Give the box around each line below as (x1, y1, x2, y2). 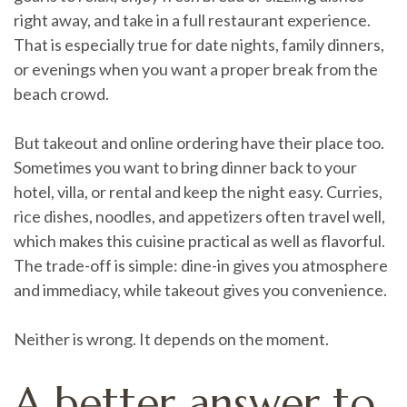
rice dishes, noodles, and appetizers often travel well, (14, 205, 385, 226)
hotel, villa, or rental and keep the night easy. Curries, (14, 181, 382, 202)
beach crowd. (14, 83, 109, 104)
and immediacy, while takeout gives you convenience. (14, 279, 387, 300)
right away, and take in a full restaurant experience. (14, 9, 371, 30)
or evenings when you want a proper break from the (14, 58, 378, 79)
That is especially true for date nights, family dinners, (14, 34, 384, 55)
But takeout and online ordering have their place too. (14, 132, 384, 153)
